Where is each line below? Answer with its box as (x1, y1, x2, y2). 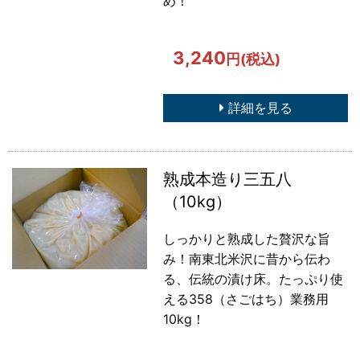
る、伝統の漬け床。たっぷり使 (163, 270, 344, 287)
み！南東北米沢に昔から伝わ (163, 250, 331, 267)
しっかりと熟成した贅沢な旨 (163, 230, 331, 247)
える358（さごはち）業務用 (163, 290, 329, 307)
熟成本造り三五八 (163, 169, 292, 189)
